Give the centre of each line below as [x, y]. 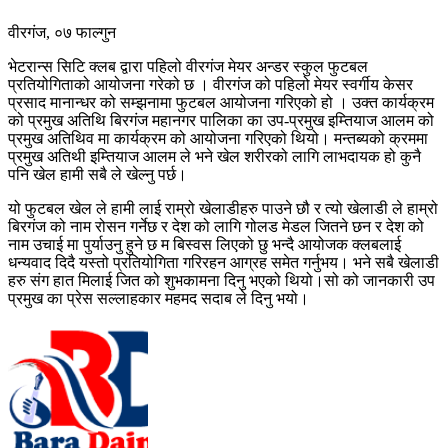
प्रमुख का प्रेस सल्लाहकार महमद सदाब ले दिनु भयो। [158, 298]
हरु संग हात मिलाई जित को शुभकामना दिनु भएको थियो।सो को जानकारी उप [221, 280]
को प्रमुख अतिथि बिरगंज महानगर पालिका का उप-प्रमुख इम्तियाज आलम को [221, 120]
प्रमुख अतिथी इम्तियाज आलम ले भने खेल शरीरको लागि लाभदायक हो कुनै [214, 156]
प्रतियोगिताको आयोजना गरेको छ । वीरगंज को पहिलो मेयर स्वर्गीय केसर [210, 84]
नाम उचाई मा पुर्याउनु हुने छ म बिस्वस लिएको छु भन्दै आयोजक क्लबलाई [204, 244]
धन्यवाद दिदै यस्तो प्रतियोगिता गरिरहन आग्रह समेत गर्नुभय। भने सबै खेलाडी [223, 262]
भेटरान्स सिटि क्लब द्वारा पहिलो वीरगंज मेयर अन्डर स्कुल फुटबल [188, 66]
